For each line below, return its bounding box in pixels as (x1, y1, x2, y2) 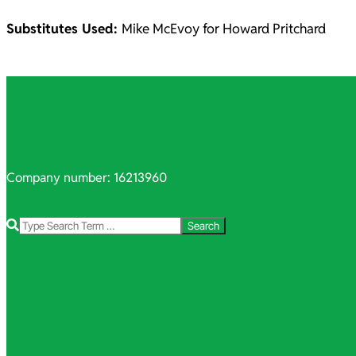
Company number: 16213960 (6, 169, 167, 187)
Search (6, 216, 44, 234)
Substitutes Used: (6, 20, 122, 37)
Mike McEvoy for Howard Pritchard (122, 20, 326, 37)
